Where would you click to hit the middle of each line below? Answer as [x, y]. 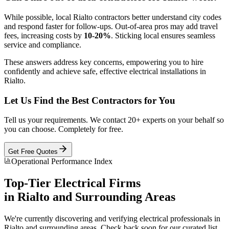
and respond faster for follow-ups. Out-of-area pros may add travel [111, 27]
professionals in [194, 219]
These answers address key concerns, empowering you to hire [104, 62]
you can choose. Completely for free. [64, 129]
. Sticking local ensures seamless [163, 36]
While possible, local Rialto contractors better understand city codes [113, 17]
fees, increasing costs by [44, 36]
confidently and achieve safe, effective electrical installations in [105, 72]
